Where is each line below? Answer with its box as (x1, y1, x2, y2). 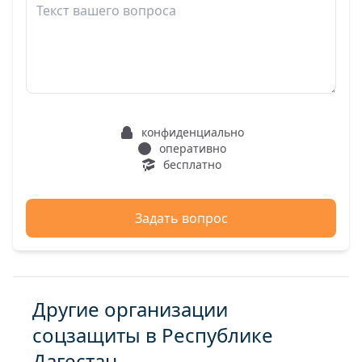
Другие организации (32, 296, 228, 322)
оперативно (158, 141, 226, 156)
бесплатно (163, 157, 221, 172)
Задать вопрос (134, 209, 228, 227)
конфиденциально (141, 124, 244, 140)
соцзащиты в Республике (32, 322, 273, 348)
